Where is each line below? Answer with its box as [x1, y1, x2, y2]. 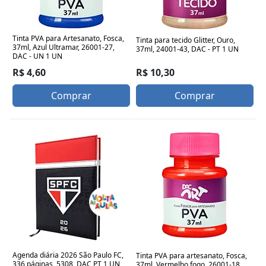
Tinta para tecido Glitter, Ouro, [136, 34, 235, 45]
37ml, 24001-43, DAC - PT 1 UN [136, 43, 239, 54]
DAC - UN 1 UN [12, 50, 62, 61]
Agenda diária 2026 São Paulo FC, [12, 249, 123, 260]
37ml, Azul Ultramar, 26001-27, [12, 42, 115, 52]
